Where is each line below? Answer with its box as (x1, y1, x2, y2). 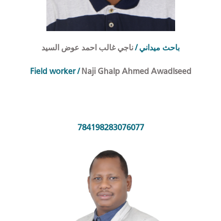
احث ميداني (137, 43, 178, 53)
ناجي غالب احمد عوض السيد (41, 43, 135, 53)
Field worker (30, 67, 75, 76)
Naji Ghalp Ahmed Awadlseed (79, 67, 191, 76)
